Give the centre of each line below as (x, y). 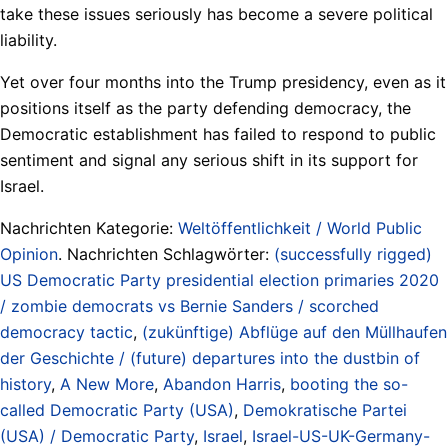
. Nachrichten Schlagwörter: (166, 253)
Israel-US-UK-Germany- (341, 435)
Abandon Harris (222, 383)
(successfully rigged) (353, 253)
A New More (107, 383)
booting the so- (349, 383)
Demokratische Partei (325, 409)
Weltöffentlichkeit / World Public (300, 227)
